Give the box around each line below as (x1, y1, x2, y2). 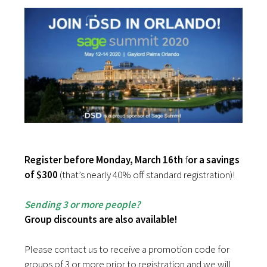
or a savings (188, 153, 240, 166)
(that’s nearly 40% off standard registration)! (58, 167, 235, 181)
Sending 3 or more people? (24, 197, 141, 211)
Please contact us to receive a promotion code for (24, 242, 230, 256)
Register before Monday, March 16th (24, 153, 184, 166)
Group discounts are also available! (24, 212, 178, 226)
